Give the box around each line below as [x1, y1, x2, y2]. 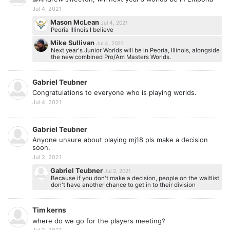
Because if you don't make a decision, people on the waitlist [50, 174, 219, 182]
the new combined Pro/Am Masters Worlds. [50, 53, 171, 61]
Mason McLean [50, 18, 101, 27]
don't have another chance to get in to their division [50, 181, 196, 188]
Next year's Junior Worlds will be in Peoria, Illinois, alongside [50, 46, 220, 54]
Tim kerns [32, 206, 66, 215]
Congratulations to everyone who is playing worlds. [32, 88, 197, 97]
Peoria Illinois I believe [50, 26, 113, 34]
